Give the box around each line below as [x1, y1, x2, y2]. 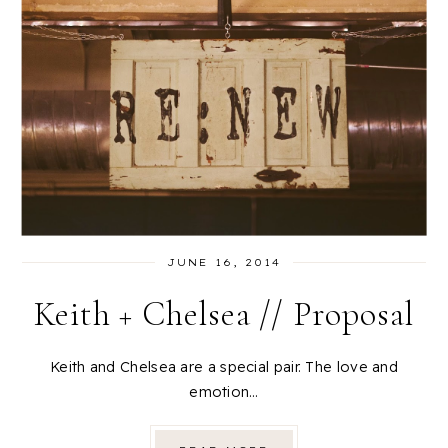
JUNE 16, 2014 [167, 255, 281, 269]
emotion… [189, 382, 259, 401]
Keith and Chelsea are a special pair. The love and [50, 357, 398, 376]
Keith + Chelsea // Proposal [33, 293, 415, 335]
